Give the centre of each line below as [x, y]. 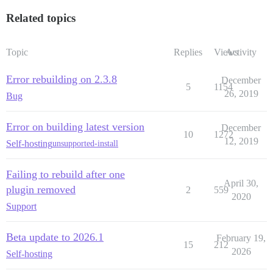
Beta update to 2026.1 [55, 237]
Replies [188, 52]
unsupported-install [85, 144]
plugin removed [41, 189]
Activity [241, 52]
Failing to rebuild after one [66, 174]
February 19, [241, 238]
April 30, [241, 183]
